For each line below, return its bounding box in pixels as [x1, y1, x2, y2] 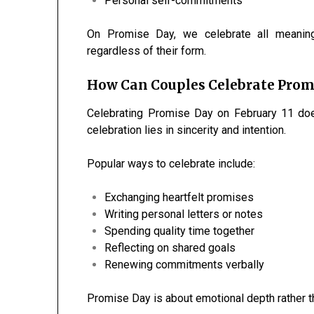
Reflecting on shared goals [104, 241, 236, 255]
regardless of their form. [87, 44, 207, 58]
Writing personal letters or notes [104, 207, 264, 221]
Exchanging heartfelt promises [104, 191, 254, 205]
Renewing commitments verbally [104, 258, 265, 272]
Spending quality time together [104, 224, 255, 238]
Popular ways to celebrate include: [87, 157, 256, 171]
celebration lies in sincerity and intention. [87, 123, 287, 137]
